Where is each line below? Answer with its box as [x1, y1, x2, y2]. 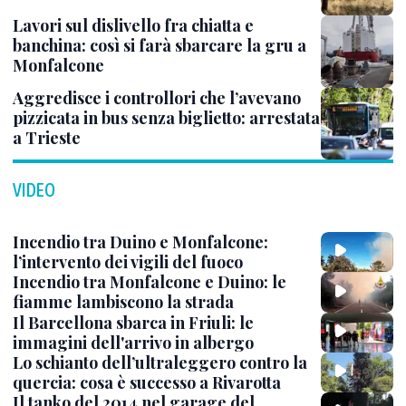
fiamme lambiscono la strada [13, 291, 234, 314]
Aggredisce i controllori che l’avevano [13, 87, 301, 109]
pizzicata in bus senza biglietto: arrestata [13, 107, 320, 129]
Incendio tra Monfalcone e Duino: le [13, 271, 286, 294]
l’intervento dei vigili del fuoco [13, 251, 243, 274]
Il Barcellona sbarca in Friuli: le [13, 311, 254, 333]
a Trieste [13, 127, 81, 149]
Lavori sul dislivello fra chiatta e [13, 14, 254, 36]
